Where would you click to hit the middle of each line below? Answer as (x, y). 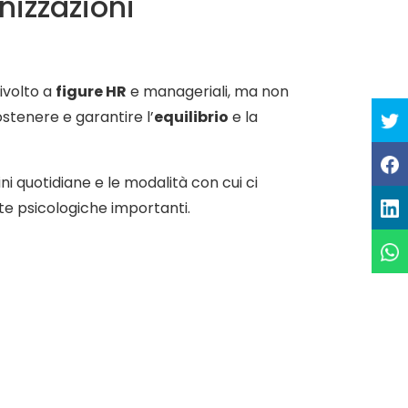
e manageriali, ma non (208, 92)
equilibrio (191, 117)
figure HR (91, 92)
